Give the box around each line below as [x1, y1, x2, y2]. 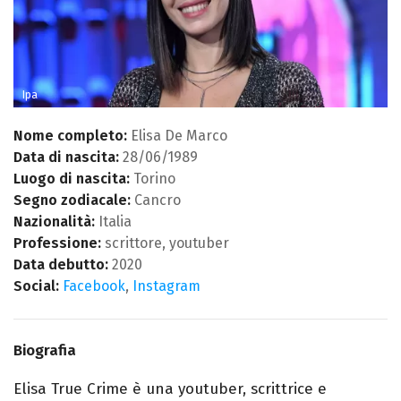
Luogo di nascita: [13, 170, 130, 188]
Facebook [63, 277, 125, 295]
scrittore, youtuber [101, 235, 229, 252]
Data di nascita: [13, 149, 119, 166]
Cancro [131, 192, 181, 209]
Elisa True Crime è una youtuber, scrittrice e [13, 380, 327, 399]
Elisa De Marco [127, 127, 227, 145]
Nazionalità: [13, 213, 95, 231]
